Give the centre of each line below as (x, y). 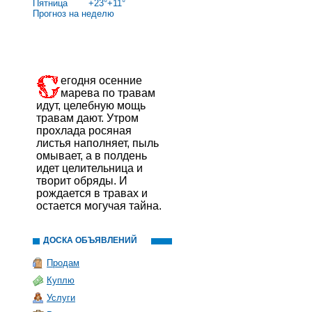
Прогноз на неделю (73, 14)
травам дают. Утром (87, 118)
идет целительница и (89, 168)
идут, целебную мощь (91, 106)
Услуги (61, 298)
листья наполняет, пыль (97, 143)
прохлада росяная (84, 131)
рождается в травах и (92, 193)
